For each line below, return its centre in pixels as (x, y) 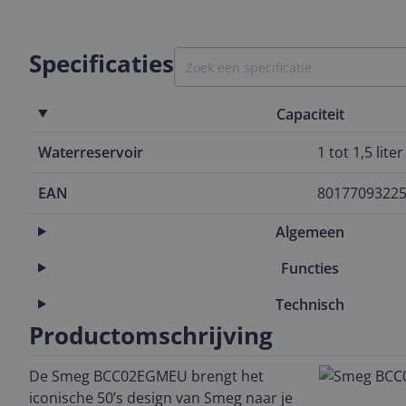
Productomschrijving (151, 335)
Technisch (310, 304)
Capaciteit (310, 114)
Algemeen (310, 232)
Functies (310, 268)
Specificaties (101, 63)
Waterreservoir (91, 152)
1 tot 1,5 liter (360, 152)
